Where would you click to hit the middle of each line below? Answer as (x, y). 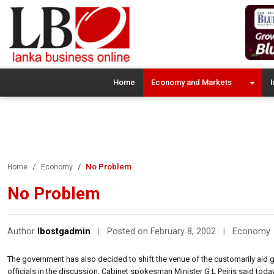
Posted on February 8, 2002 (163, 231)
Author (22, 231)
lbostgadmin (64, 231)
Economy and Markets (191, 82)
